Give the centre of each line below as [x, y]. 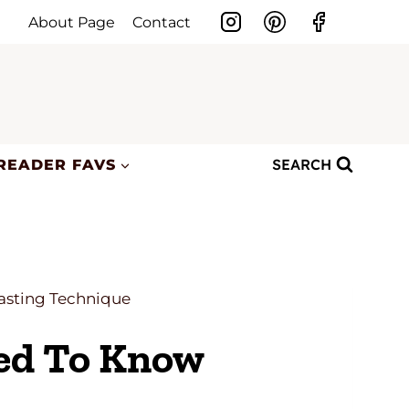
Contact [162, 22]
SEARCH [302, 165]
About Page [72, 22]
